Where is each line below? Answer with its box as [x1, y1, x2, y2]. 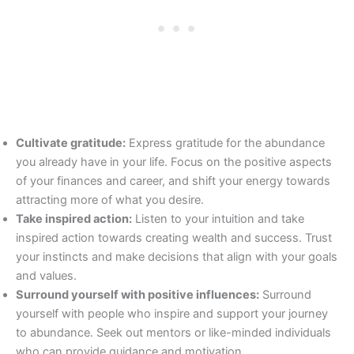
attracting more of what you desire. [16, 192, 204, 207]
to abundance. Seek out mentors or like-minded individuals [16, 325, 331, 340]
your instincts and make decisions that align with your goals [16, 249, 337, 264]
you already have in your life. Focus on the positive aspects [16, 154, 332, 169]
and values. [16, 268, 77, 283]
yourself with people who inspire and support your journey [16, 306, 328, 321]
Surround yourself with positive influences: [16, 287, 259, 302]
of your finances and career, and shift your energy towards [16, 173, 330, 188]
